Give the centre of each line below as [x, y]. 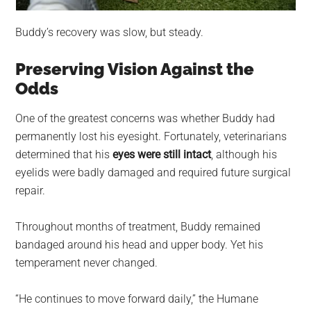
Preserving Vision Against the [135, 69]
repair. [31, 191]
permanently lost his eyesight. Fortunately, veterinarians [151, 137]
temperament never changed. [87, 263]
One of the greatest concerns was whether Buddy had [145, 119]
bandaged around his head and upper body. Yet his [140, 245]
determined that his [64, 155]
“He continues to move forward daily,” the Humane [137, 299]
